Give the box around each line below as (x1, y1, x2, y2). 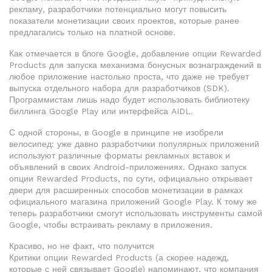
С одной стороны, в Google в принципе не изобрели (9, 127, 223, 137)
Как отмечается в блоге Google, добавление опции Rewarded (9, 49, 261, 58)
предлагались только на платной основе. (9, 27, 175, 37)
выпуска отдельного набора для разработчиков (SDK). (9, 83, 229, 93)
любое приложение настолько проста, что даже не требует (9, 72, 249, 81)
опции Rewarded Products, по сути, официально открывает (9, 174, 253, 183)
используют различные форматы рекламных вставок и (9, 151, 230, 160)
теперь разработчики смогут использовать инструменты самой (9, 208, 262, 218)
